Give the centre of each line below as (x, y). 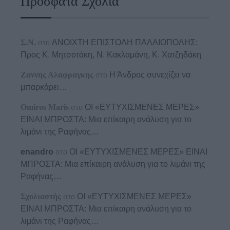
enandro (37, 152)
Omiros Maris (45, 107)
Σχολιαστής (41, 197)
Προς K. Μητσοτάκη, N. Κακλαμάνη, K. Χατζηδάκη (111, 55)
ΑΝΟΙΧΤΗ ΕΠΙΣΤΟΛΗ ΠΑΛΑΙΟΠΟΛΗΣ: (125, 43)
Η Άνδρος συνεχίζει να (150, 75)
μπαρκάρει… (44, 87)
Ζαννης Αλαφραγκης (57, 75)
